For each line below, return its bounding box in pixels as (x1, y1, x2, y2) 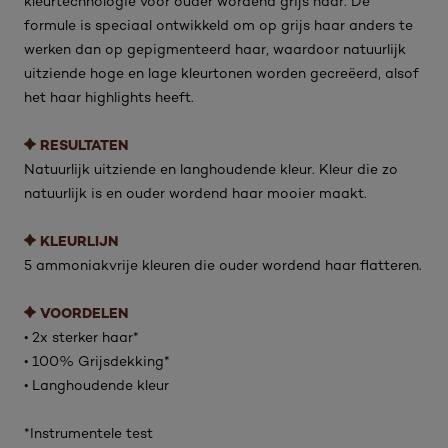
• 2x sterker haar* (24, 328, 139, 345)
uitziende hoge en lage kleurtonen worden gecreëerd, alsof (24, 64, 419, 81)
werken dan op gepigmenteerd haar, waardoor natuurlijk (24, 40, 406, 57)
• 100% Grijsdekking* (24, 352, 170, 369)
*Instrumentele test (24, 424, 153, 441)
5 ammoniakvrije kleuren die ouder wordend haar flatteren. (24, 256, 422, 273)
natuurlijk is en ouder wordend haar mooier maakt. (24, 184, 367, 201)
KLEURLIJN (40, 231, 118, 250)
